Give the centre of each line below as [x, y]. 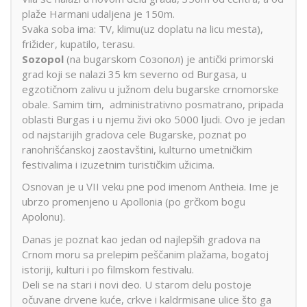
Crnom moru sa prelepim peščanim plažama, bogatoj [145, 254]
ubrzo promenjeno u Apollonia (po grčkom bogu [134, 202]
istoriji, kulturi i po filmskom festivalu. [108, 269]
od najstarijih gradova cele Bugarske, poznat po [134, 134]
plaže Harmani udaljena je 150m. [98, 13]
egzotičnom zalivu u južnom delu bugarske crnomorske [150, 89]
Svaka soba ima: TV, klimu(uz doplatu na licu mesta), [143, 28]
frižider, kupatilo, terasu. [78, 44]
